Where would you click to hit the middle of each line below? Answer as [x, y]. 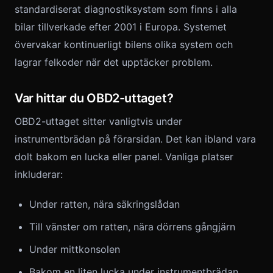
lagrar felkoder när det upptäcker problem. [114, 62]
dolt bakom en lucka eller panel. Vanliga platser [124, 157]
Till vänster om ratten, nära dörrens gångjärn [132, 227]
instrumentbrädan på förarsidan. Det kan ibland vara [135, 139]
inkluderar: [39, 174]
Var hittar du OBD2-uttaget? [94, 98]
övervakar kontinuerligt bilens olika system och [124, 44]
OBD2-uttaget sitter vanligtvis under [98, 121]
